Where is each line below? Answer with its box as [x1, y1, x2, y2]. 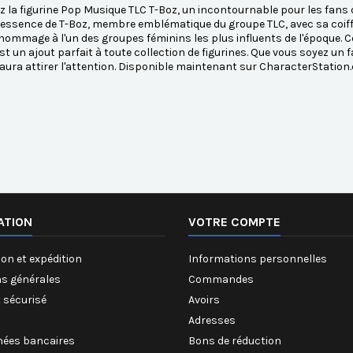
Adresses [188, 314, 236, 328]
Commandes [188, 273, 254, 287]
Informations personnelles [188, 252, 327, 266]
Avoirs [188, 293, 220, 307]
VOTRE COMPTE [188, 214, 281, 230]
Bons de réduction [188, 334, 281, 348]
